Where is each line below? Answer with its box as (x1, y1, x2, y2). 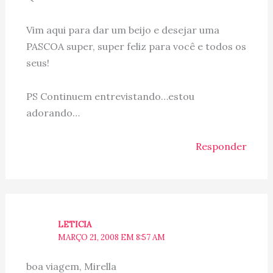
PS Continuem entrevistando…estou (26, 90, 194, 103)
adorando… (26, 107, 80, 119)
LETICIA (58, 219, 92, 230)
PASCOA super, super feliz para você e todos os (26, 40, 246, 53)
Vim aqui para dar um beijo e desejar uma (26, 24, 219, 37)
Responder (196, 140, 247, 153)
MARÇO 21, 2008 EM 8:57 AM (58, 232, 166, 243)
